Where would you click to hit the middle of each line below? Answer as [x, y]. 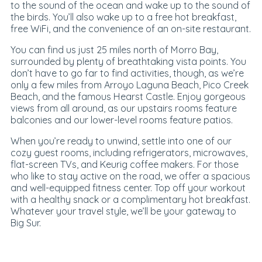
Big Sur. [25, 223]
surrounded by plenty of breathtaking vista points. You [128, 61]
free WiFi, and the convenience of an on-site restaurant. [130, 28]
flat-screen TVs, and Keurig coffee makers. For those [124, 165]
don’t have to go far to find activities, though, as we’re [127, 73]
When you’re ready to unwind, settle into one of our [121, 141]
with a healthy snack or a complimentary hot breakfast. [130, 200]
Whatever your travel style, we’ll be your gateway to [123, 211]
